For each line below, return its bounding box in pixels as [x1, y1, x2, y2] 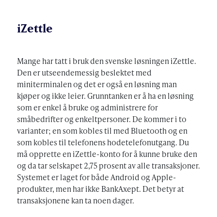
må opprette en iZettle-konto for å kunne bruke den [17, 148, 197, 159]
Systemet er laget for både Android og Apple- [17, 171, 176, 183]
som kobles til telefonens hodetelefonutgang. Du [17, 136, 189, 148]
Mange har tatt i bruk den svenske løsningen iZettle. [17, 55, 196, 66]
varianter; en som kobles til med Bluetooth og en [17, 124, 187, 136]
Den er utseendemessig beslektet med [17, 66, 152, 78]
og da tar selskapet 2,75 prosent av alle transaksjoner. [17, 159, 200, 171]
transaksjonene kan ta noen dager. [17, 194, 134, 206]
